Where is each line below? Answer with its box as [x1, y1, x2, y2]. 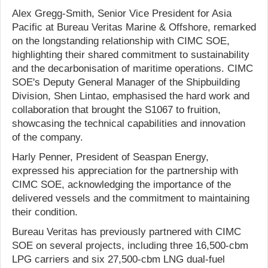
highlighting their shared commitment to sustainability [12, 49, 249, 60]
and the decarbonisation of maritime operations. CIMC [12, 63, 253, 74]
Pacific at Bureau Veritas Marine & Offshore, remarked [12, 22, 256, 32]
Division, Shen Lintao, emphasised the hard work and [12, 90, 249, 101]
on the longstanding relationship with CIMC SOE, [12, 35, 230, 46]
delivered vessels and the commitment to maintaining [12, 193, 249, 203]
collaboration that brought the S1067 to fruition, [12, 104, 221, 115]
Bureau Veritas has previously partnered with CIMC [12, 226, 241, 237]
